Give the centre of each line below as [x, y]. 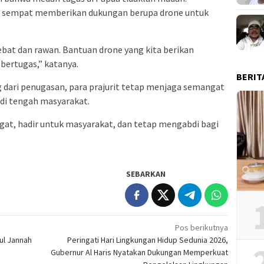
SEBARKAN [146, 174]
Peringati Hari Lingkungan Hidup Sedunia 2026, [148, 240]
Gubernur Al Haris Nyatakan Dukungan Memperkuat [140, 253]
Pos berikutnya [202, 228]
